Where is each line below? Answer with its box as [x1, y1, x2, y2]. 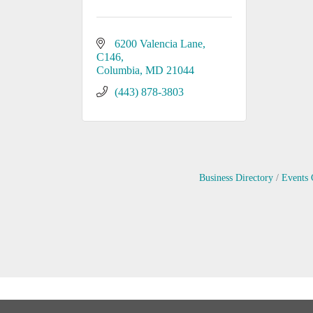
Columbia [96, 64, 140, 76]
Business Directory [198, 173, 273, 183]
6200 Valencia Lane [115, 38, 203, 50]
